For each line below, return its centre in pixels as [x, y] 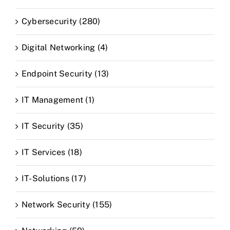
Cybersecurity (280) [61, 21]
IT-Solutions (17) [54, 178]
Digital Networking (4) [65, 47]
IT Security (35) [52, 126]
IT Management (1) [58, 100]
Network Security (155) [67, 204]
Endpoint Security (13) [65, 73]
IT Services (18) [52, 152]
